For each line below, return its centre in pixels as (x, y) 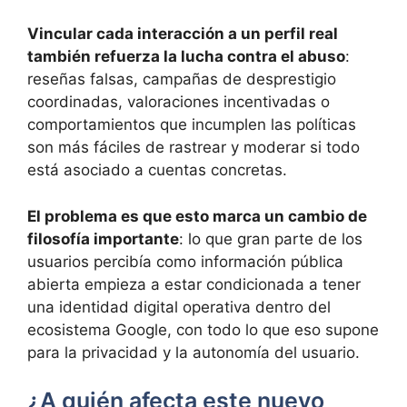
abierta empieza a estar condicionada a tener (194, 284)
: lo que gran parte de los (271, 238)
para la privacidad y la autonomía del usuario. (194, 352)
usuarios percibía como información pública (185, 261)
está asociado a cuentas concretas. (157, 170)
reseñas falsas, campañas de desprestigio (182, 79)
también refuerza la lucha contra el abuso (186, 57)
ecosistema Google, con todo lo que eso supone (203, 329)
